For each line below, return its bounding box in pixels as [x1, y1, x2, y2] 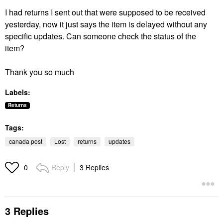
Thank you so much [5, 66, 74, 78]
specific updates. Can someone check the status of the [5, 30, 196, 42]
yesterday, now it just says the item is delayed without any [5, 18, 207, 30]
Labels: [5, 87, 30, 97]
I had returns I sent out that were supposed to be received [5, 6, 206, 18]
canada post [9, 136, 42, 145]
